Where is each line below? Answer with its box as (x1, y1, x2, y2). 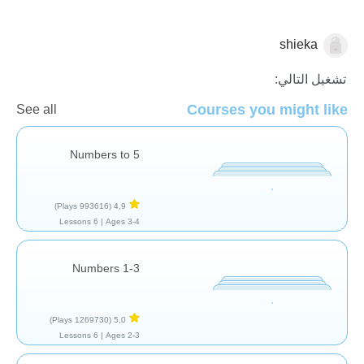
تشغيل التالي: (275, 71, 346, 86)
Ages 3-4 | (106, 216, 140, 226)
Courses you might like (187, 101, 348, 118)
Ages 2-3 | (106, 330, 140, 340)
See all (16, 102, 57, 116)
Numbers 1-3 (72, 261, 140, 275)
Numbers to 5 (70, 147, 140, 161)
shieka (279, 37, 318, 51)
